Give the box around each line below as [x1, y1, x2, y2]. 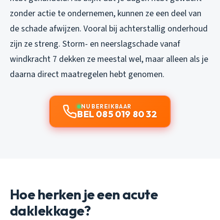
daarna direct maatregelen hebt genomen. [10, 68, 165, 81]
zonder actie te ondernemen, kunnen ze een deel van [10, 7, 201, 20]
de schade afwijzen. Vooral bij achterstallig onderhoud [10, 22, 208, 35]
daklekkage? [10, 201, 91, 219]
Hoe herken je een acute [10, 185, 158, 203]
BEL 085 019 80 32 [77, 108, 158, 120]
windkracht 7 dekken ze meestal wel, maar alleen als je [10, 53, 208, 65]
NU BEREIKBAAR [81, 102, 132, 110]
